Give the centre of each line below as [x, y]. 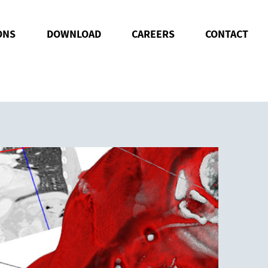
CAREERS [153, 34]
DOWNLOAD [74, 34]
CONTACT [226, 34]
